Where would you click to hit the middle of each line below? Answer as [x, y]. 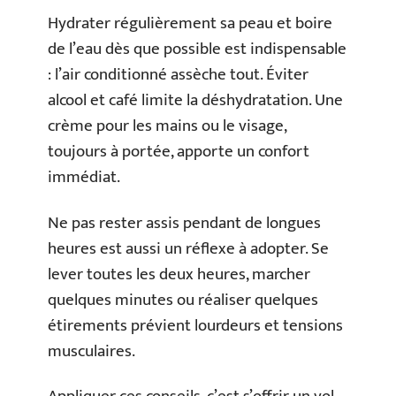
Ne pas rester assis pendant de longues [184, 223]
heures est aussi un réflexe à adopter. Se [188, 248]
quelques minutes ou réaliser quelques [183, 300]
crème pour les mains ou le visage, [167, 126]
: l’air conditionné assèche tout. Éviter [178, 75]
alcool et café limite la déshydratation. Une [195, 100]
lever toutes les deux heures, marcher [179, 274]
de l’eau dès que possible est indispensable [197, 49]
